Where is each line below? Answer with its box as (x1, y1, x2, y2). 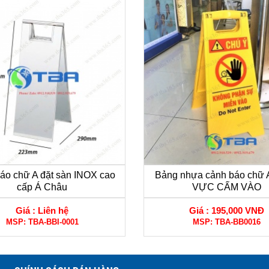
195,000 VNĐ (211, 205, 265, 216)
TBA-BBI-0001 (28, 217, 79, 226)
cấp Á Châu (17, 181, 68, 192)
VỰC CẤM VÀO (192, 181, 262, 192)
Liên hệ (38, 205, 69, 216)
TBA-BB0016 (215, 217, 261, 226)
